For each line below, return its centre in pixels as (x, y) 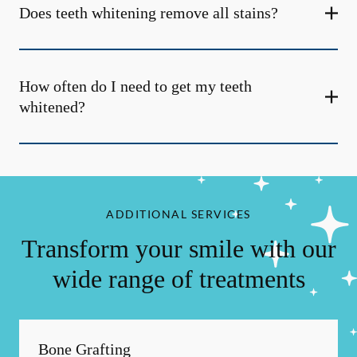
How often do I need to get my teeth (135, 86)
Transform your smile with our (178, 249)
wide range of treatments (178, 279)
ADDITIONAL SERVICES (178, 214)
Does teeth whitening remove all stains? (149, 13)
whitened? (52, 107)
